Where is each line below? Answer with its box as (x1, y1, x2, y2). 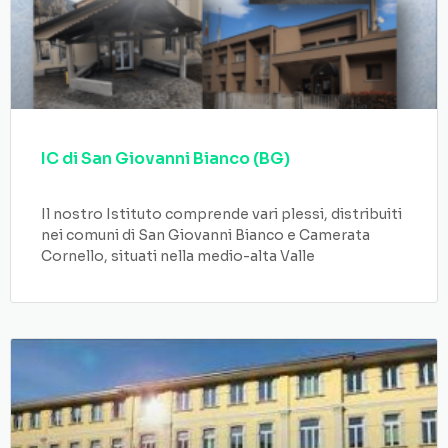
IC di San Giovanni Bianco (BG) (41, 148, 290, 169)
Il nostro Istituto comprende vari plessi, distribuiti (41, 205, 402, 223)
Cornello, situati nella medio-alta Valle (41, 247, 315, 265)
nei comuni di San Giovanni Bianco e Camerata (41, 226, 370, 244)
